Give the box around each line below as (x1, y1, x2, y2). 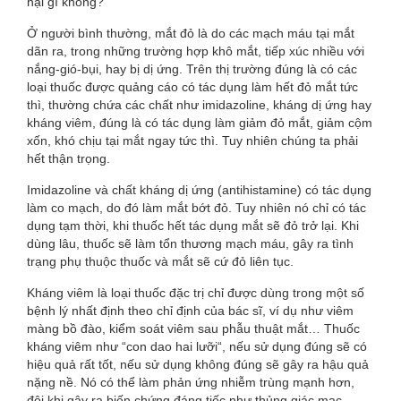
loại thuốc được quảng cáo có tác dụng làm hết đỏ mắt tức (27, 80, 358, 94)
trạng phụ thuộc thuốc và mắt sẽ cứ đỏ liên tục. (27, 254, 294, 269)
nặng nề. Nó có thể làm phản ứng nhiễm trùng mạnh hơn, (27, 375, 354, 389)
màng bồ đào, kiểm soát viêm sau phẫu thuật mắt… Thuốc (27, 321, 360, 336)
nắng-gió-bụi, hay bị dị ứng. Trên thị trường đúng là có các (27, 62, 357, 76)
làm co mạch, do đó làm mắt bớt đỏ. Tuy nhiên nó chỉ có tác (27, 200, 366, 215)
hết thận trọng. (27, 151, 110, 166)
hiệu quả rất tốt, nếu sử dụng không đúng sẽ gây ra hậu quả (27, 357, 369, 371)
